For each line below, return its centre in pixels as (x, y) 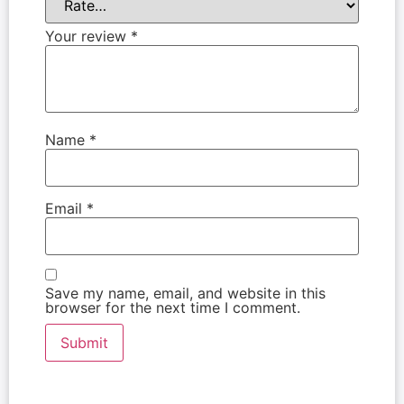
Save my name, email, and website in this (185, 293)
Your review (88, 36)
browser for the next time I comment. (173, 307)
